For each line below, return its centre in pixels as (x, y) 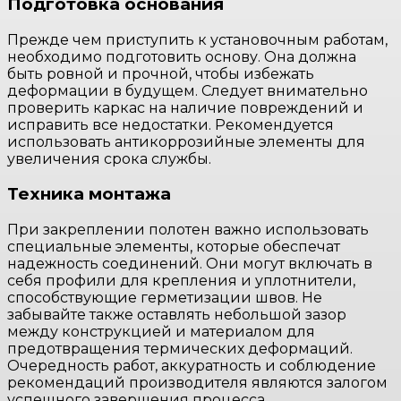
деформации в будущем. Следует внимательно (188, 90)
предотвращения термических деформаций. (180, 349)
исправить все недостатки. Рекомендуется (171, 124)
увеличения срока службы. (109, 158)
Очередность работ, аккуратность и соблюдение (192, 366)
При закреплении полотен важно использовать (188, 230)
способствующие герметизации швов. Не (165, 298)
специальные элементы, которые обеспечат (174, 247)
